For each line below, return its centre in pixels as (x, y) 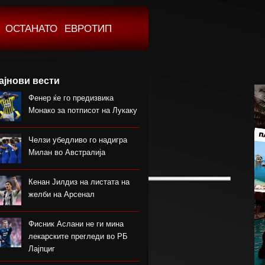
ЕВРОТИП (88, 29)
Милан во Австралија (67, 152)
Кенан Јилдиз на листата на (79, 182)
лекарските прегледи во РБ (78, 236)
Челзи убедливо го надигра (78, 140)
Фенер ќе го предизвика (71, 98)
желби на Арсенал (62, 194)
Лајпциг (42, 249)
